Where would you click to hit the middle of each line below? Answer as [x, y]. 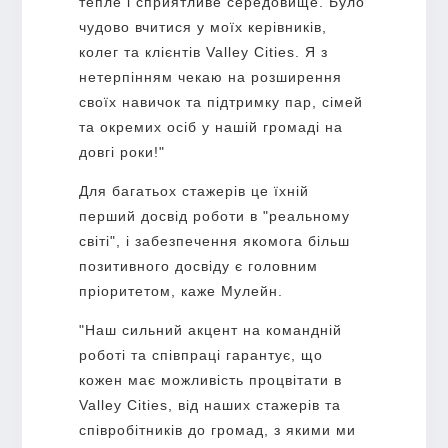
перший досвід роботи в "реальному [214, 215]
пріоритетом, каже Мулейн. [180, 290]
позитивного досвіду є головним [198, 265]
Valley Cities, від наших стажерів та [209, 404]
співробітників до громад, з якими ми [217, 429]
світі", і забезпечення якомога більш [214, 240]
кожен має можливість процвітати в [210, 379]
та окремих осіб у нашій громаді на [210, 126]
